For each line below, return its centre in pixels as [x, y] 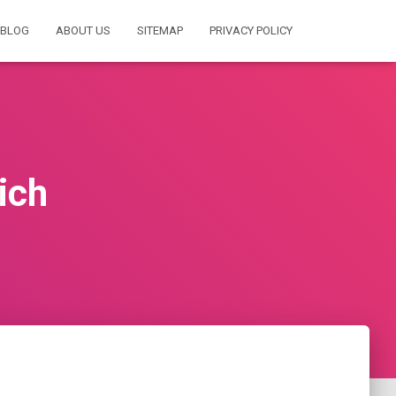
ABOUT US [83, 30]
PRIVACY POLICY [251, 30]
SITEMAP [160, 30]
